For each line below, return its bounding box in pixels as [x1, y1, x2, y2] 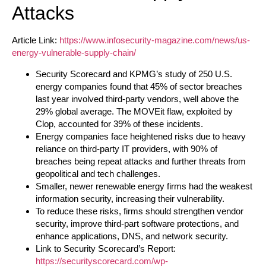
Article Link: [12, 35, 59, 46]
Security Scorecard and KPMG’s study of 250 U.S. [36, 68, 232, 79]
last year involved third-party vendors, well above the [36, 93, 239, 104]
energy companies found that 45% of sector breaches [36, 81, 242, 91]
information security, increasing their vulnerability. [36, 193, 224, 204]
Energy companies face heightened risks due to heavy [36, 131, 246, 141]
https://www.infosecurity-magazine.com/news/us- [59, 35, 250, 46]
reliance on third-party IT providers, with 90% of [36, 143, 217, 154]
